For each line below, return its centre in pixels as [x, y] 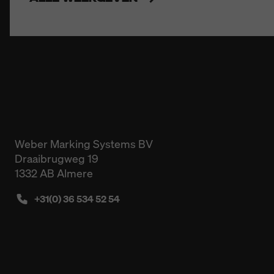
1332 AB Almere [54, 173]
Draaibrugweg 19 [57, 158]
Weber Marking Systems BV [84, 144]
